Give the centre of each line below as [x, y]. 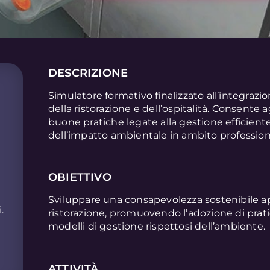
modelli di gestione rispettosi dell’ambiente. [157, 227]
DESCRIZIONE [88, 73]
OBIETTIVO [80, 177]
